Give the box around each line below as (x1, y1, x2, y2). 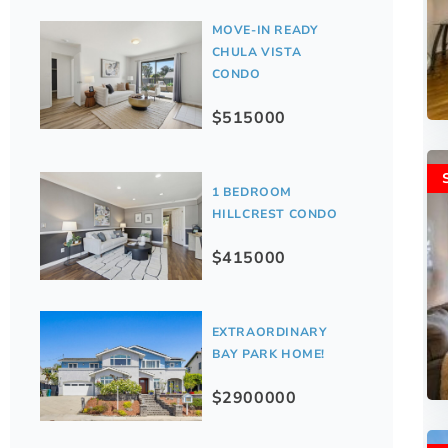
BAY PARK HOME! (211, 346, 325, 363)
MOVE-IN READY (211, 22, 319, 39)
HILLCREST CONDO (211, 206, 338, 223)
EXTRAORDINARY (211, 324, 328, 341)
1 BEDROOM (211, 184, 292, 201)
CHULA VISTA (211, 44, 302, 61)
